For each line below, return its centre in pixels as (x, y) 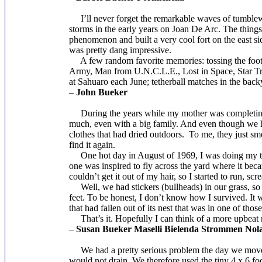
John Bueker (101, 92)
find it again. (92, 145)
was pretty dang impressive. (120, 50)
